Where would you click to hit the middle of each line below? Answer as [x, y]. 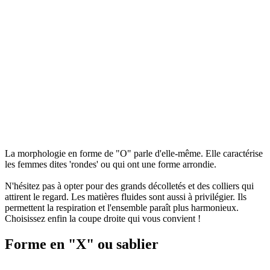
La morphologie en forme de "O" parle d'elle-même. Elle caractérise [134, 154]
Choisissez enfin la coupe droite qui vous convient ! [103, 219]
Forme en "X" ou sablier [82, 244]
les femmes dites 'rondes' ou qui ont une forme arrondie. [111, 165]
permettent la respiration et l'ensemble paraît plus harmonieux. [122, 208]
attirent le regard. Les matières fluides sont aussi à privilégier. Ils [126, 197]
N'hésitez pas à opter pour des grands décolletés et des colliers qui [129, 186]
